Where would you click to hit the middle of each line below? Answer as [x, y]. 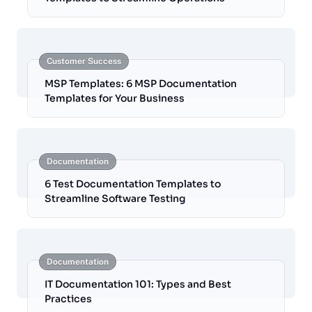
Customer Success [84, 62]
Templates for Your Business [115, 99]
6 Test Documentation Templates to [133, 184]
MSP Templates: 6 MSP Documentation [141, 84]
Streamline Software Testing [115, 199]
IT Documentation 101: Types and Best [138, 284]
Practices [68, 299]
